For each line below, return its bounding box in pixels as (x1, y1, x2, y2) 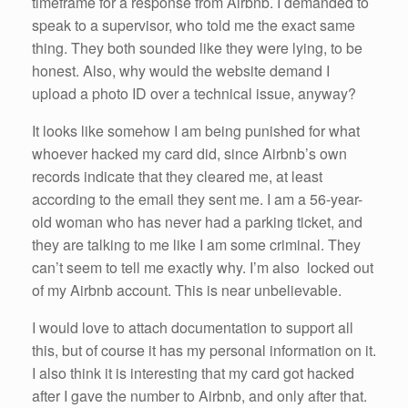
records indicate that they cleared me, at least (32, 165, 322, 187)
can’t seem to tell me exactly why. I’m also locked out (32, 256, 373, 278)
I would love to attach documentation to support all (32, 316, 353, 338)
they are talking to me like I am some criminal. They (32, 233, 361, 255)
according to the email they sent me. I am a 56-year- (32, 188, 362, 209)
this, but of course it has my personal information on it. (32, 339, 376, 361)
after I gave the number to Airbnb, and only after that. (32, 384, 367, 406)
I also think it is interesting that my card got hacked (32, 362, 354, 383)
